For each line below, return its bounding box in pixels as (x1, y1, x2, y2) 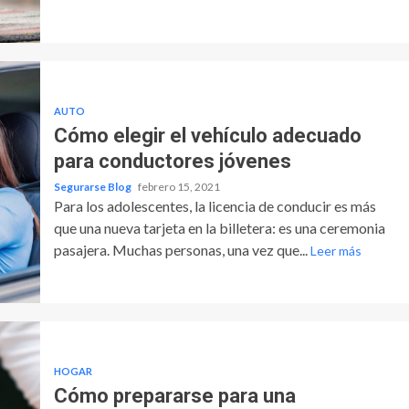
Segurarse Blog (53, 179, 133, 194)
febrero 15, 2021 (137, 179, 220, 194)
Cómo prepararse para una (53, 383, 296, 407)
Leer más (309, 242, 362, 258)
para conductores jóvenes (53, 149, 291, 173)
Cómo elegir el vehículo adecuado (53, 123, 362, 147)
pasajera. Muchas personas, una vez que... (53, 240, 310, 258)
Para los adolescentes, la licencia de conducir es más (53, 196, 376, 215)
